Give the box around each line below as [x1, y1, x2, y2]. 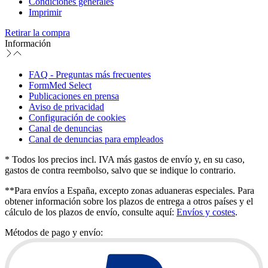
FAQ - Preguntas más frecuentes [29, 69, 151, 80]
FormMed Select [29, 80, 92, 90]
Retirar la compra [5, 27, 70, 38]
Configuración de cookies [29, 112, 126, 123]
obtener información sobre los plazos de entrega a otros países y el [5, 196, 253, 206]
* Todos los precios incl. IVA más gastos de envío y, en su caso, [5, 154, 245, 165]
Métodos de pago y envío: [5, 227, 103, 237]
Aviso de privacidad [29, 101, 104, 112]
